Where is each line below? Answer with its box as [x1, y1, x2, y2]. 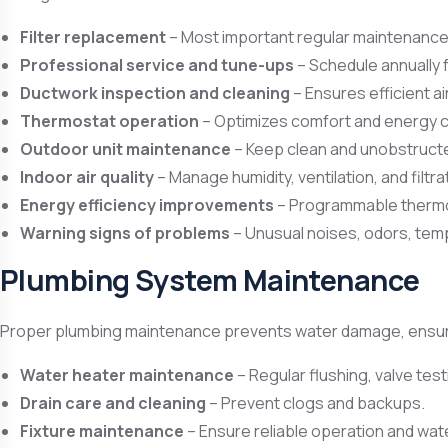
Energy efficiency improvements [20, 194, 274, 216]
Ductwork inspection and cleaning [20, 82, 290, 104]
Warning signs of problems [20, 222, 230, 244]
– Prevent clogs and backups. [206, 392, 425, 414]
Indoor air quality [20, 166, 154, 188]
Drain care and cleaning [20, 392, 206, 414]
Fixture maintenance [20, 420, 184, 442]
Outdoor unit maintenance [20, 138, 231, 160]
